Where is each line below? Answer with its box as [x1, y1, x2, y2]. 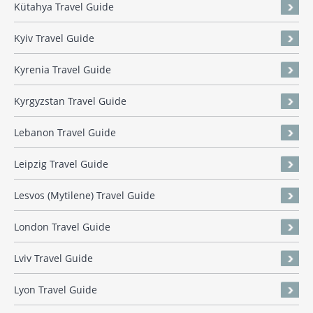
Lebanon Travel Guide [14, 126, 116, 140]
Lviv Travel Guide [14, 252, 93, 265]
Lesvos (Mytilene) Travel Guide [14, 189, 155, 203]
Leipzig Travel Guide [14, 157, 108, 171]
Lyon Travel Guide [14, 283, 97, 297]
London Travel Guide [14, 220, 110, 234]
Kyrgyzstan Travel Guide [14, 94, 126, 108]
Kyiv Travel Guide [14, 31, 94, 45]
